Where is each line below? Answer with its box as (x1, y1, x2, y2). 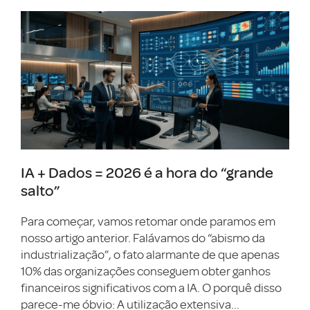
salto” (21, 180, 60, 200)
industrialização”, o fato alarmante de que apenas (21, 248, 280, 262)
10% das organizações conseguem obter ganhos (21, 264, 271, 278)
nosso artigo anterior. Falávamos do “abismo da (21, 231, 265, 245)
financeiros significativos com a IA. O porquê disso (21, 281, 282, 295)
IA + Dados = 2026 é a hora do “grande (21, 162, 273, 182)
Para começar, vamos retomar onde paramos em (21, 215, 275, 228)
